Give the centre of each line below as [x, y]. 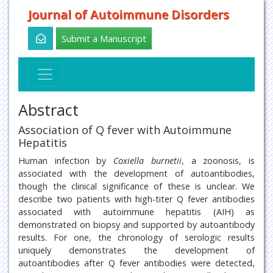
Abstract [48, 110]
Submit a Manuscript [104, 38]
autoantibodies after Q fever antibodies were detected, [136, 263]
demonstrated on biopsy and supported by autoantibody [136, 225]
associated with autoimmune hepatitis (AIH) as [136, 212]
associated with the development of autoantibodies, [136, 173]
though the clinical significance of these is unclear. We [136, 186]
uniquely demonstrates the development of [136, 250]
